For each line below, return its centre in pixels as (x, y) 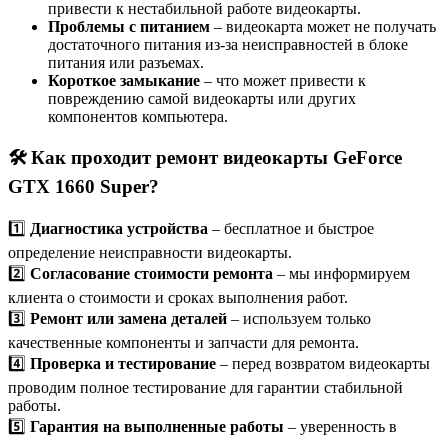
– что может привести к (283, 80)
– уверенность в (340, 427)
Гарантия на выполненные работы (157, 427)
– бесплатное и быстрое (291, 229)
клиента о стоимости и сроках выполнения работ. (178, 298)
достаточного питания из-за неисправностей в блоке (228, 44)
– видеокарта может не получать (323, 26)
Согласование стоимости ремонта (151, 274)
